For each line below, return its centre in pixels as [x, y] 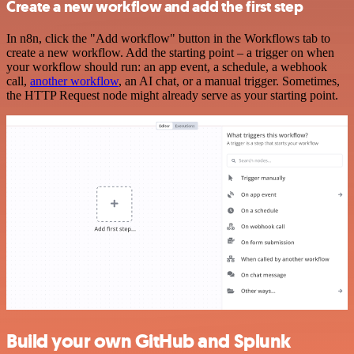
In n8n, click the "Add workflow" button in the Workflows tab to [168, 38]
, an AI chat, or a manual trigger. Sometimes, [229, 81]
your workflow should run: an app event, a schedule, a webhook [167, 66]
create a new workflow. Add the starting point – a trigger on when [170, 52]
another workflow [74, 81]
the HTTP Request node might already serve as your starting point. [172, 95]
